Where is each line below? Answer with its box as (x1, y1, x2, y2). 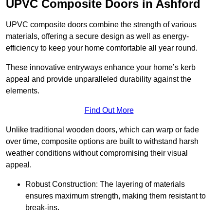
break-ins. (25, 203, 59, 212)
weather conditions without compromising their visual (6, 149, 188, 158)
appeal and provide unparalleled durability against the (6, 75, 191, 84)
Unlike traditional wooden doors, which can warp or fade (6, 126, 199, 134)
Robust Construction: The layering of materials (25, 180, 185, 189)
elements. (6, 87, 39, 95)
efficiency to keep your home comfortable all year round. (6, 44, 198, 53)
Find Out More (84, 106, 134, 115)
